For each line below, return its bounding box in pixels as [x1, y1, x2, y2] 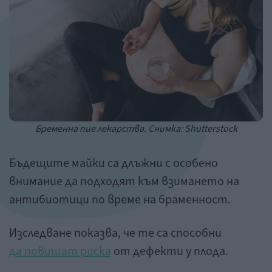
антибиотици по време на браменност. [9, 191, 231, 208]
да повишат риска [9, 242, 111, 260]
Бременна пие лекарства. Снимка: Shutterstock [35, 121, 237, 135]
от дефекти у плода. [111, 242, 228, 260]
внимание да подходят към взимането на [9, 172, 239, 190]
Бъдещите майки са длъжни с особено [9, 154, 218, 172]
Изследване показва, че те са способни [9, 224, 222, 242]
